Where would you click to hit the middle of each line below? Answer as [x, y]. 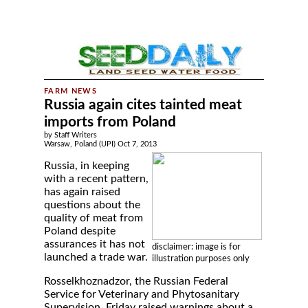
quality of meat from [93, 218]
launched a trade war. [96, 257]
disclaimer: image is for [196, 247]
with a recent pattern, [96, 179]
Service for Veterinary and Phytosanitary [142, 294]
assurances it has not [95, 244]
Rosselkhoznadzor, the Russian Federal [136, 281]
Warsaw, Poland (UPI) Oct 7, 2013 [100, 144]
